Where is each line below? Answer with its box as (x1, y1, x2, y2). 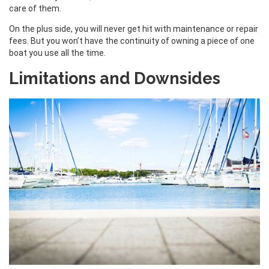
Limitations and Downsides (9, 68, 220, 88)
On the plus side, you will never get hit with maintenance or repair (9, 23, 258, 34)
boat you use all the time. (9, 47, 106, 58)
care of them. (9, 3, 61, 13)
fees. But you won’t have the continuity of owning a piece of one (9, 35, 255, 46)
